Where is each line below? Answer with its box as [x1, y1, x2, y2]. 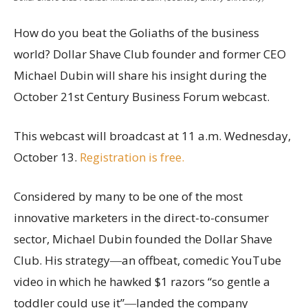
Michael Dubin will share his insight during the [14, 67, 267, 83]
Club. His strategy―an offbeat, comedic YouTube [14, 252, 281, 268]
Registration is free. [80, 148, 184, 165]
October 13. [14, 148, 80, 165]
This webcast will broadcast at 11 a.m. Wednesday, [14, 127, 291, 144]
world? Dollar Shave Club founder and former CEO [14, 45, 286, 62]
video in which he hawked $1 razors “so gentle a [14, 273, 270, 289]
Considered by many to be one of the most [14, 188, 243, 204]
